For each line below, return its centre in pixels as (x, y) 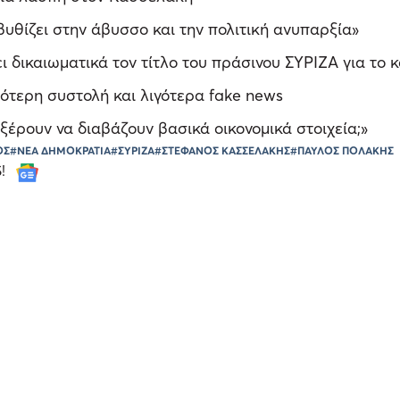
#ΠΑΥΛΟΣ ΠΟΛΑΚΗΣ (342, 151)
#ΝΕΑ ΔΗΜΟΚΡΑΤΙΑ (61, 151)
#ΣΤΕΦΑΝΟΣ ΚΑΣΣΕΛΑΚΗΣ (223, 151)
